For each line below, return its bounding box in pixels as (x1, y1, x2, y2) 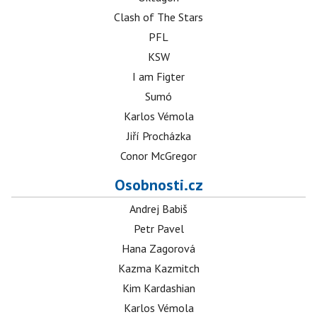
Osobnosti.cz (114, 175, 203, 195)
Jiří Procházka (126, 129, 191, 143)
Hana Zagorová (122, 241, 195, 255)
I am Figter (132, 69, 185, 83)
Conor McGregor (120, 149, 197, 163)
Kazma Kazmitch (117, 261, 200, 275)
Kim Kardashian (122, 281, 195, 295)
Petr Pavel (133, 221, 184, 236)
